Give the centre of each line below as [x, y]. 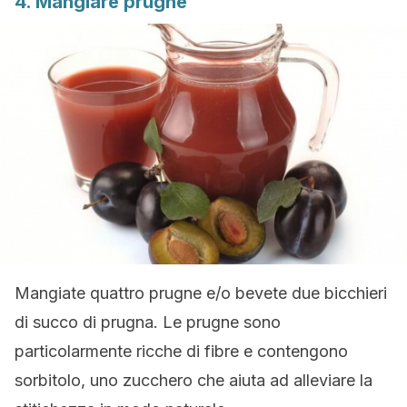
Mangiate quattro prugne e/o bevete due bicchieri [201, 293]
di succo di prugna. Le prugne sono [148, 322]
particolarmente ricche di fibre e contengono [181, 351]
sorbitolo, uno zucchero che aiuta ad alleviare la [194, 380]
